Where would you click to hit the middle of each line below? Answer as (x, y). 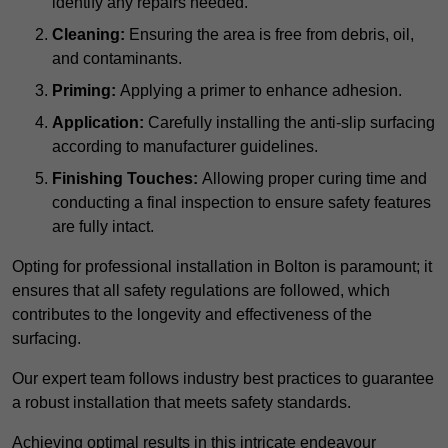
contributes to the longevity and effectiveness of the (192, 315)
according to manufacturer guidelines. (185, 147)
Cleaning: (88, 35)
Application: (98, 123)
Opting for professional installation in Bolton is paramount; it (222, 267)
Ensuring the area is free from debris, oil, (269, 35)
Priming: (84, 91)
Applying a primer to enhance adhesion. (259, 91)
